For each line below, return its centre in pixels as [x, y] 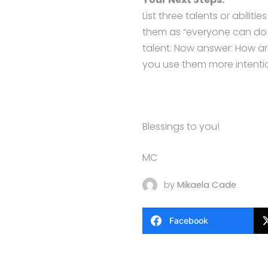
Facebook [188, 220]
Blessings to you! [181, 127]
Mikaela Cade [206, 185]
